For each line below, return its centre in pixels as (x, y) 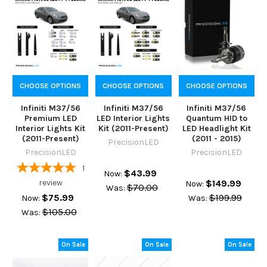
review (50, 183)
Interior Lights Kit (51, 129)
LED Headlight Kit (216, 129)
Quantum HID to (216, 119)
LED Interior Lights (133, 119)
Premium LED (50, 119)
